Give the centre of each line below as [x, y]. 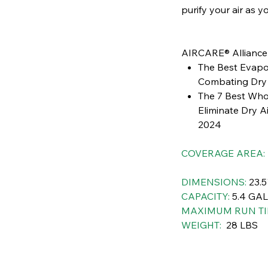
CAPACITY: [205, 197]
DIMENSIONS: [215, 182]
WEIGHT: [201, 225]
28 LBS [240, 225]
